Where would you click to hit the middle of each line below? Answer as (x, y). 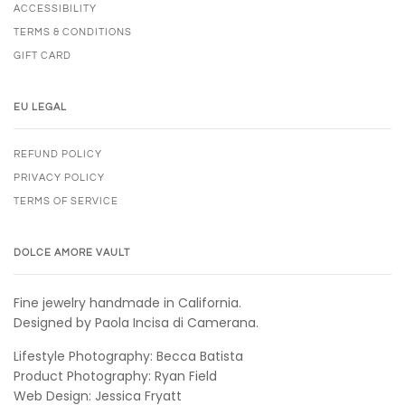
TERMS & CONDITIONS (73, 33)
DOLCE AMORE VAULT (72, 253)
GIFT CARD (42, 56)
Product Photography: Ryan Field (115, 377)
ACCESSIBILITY (55, 9)
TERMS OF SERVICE (66, 202)
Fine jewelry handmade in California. (127, 303)
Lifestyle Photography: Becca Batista (128, 357)
